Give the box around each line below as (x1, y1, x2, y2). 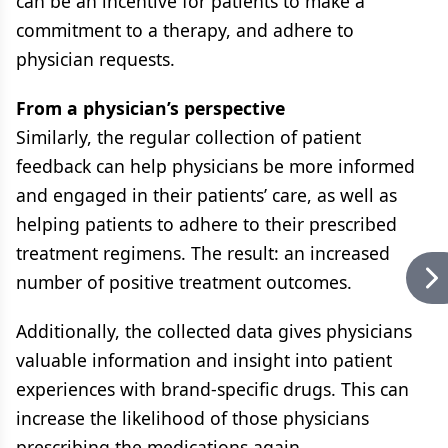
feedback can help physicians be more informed (16, 154, 415, 178)
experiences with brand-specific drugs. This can (16, 377, 409, 401)
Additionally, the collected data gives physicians (16, 319, 412, 343)
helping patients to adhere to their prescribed (16, 212, 397, 236)
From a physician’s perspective (16, 96, 285, 120)
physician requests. (16, 47, 175, 71)
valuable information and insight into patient (16, 348, 392, 372)
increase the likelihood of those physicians (16, 406, 369, 430)
